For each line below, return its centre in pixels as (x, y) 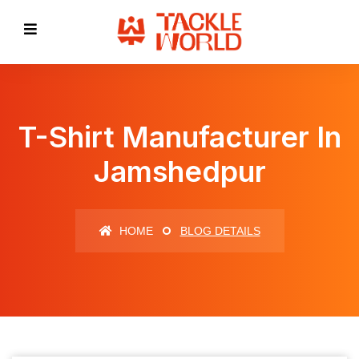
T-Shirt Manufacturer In (179, 137)
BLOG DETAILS (220, 231)
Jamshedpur (179, 171)
